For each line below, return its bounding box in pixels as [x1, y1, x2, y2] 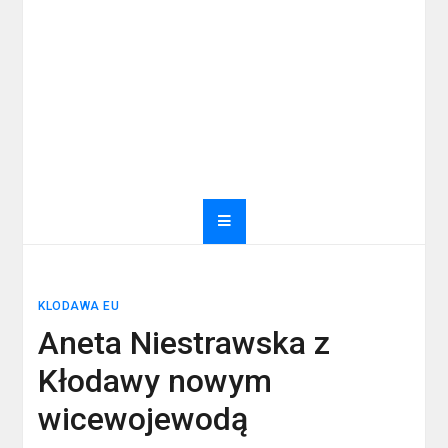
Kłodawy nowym [38, 362, 273, 400]
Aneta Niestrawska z [38, 324, 331, 362]
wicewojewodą [38, 400, 249, 438]
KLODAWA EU [38, 299, 120, 313]
